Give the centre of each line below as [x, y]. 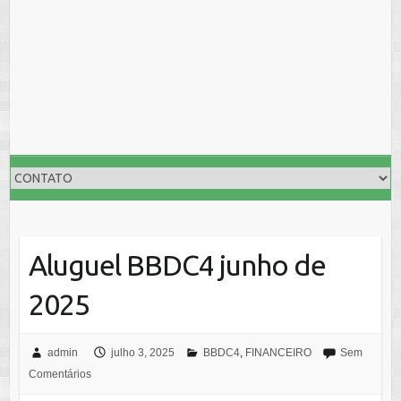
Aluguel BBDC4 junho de [177, 265]
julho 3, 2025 [142, 353]
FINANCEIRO [278, 353]
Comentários [60, 374]
